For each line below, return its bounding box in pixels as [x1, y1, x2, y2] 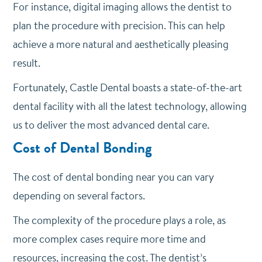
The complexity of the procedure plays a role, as [12, 213, 226, 227]
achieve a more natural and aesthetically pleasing [12, 37, 229, 51]
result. [12, 56, 40, 70]
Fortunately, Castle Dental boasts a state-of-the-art [12, 80, 242, 95]
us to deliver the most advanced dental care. [12, 118, 209, 132]
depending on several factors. [12, 188, 145, 203]
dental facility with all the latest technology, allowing [12, 99, 247, 113]
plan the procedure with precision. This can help [12, 18, 225, 33]
